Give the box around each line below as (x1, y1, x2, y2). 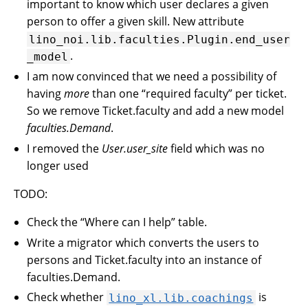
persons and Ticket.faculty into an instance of (27, 252, 262, 267)
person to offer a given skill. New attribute (27, 14, 245, 30)
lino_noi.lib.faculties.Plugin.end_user (29, 32, 291, 46)
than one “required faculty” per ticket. (89, 85, 287, 101)
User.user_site (102, 140, 168, 156)
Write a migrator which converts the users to (27, 234, 260, 250)
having (27, 85, 65, 101)
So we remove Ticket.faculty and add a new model (27, 102, 285, 118)
